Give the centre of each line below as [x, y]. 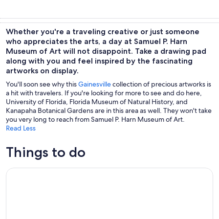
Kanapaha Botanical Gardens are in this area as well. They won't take [109, 110]
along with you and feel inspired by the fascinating [99, 61]
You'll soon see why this [42, 84]
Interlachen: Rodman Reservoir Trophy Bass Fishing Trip [103, 172]
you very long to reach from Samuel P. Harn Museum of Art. [95, 119]
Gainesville [95, 84]
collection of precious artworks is [161, 84]
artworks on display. [42, 71]
